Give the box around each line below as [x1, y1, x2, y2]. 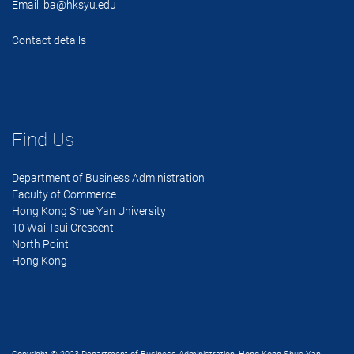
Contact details [12, 34, 86, 47]
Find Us [12, 129, 74, 152]
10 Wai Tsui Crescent [12, 221, 114, 235]
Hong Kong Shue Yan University [12, 205, 166, 218]
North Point [12, 238, 69, 251]
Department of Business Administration [12, 171, 205, 185]
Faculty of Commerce [12, 188, 116, 201]
